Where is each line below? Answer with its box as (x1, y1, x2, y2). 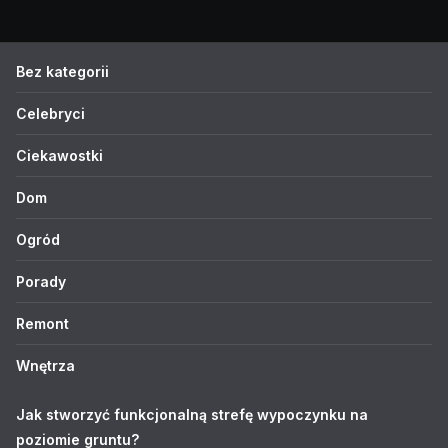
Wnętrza (16, 357, 75, 374)
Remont (16, 315, 69, 332)
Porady (16, 273, 66, 290)
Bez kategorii (16, 63, 109, 80)
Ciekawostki (16, 147, 103, 164)
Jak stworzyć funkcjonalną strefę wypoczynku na (16, 406, 368, 423)
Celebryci (16, 105, 85, 122)
